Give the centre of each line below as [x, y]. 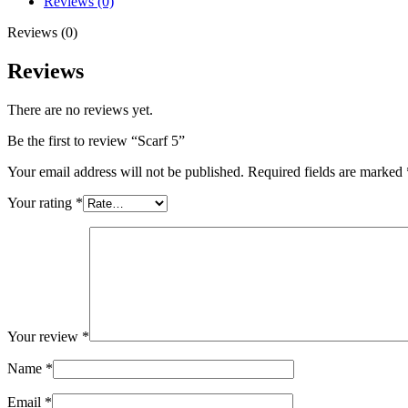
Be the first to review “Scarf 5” [96, 140]
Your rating [41, 202]
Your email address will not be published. [126, 171]
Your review [45, 336]
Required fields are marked [327, 171]
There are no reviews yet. [80, 109]
